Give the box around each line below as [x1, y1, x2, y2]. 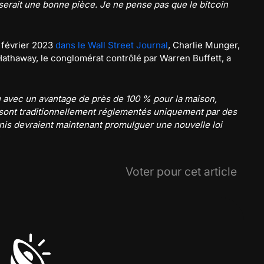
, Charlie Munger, [168, 39, 240, 51]
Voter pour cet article [126, 164, 237, 179]
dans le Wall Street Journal [55, 39, 168, 51]
